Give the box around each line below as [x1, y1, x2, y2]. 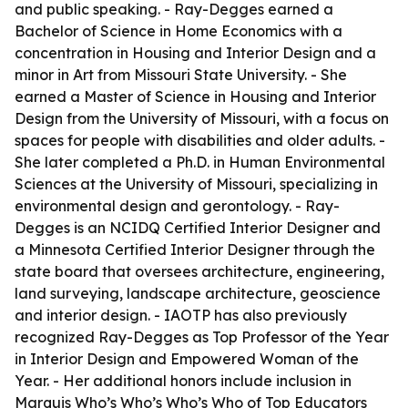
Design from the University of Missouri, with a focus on [15, 109, 389, 127]
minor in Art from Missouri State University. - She [15, 66, 347, 84]
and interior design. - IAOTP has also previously [15, 306, 347, 324]
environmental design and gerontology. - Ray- [15, 197, 340, 215]
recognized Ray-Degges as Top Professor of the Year [15, 328, 389, 346]
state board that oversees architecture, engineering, [15, 262, 384, 280]
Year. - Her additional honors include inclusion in [15, 372, 352, 390]
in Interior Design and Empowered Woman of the [15, 350, 359, 368]
